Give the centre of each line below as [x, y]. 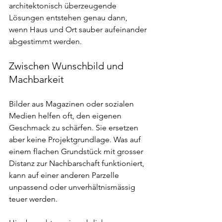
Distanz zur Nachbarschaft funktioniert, [78, 163]
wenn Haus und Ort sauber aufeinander [79, 29]
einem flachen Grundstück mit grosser [77, 151]
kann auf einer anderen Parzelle [65, 175]
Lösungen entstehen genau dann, [69, 18]
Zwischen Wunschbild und [67, 66]
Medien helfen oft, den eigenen [66, 116]
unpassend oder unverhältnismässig [73, 187]
